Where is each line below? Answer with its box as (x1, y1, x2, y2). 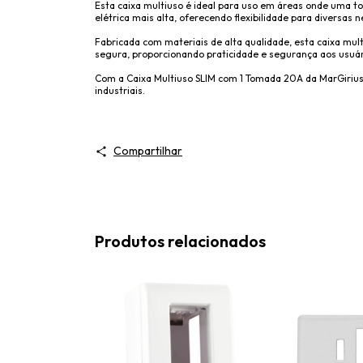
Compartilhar (113, 143, 182, 158)
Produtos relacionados (95, 231, 266, 251)
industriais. (95, 84, 145, 96)
